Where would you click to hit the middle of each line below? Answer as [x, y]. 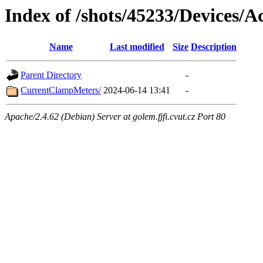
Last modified [137, 47]
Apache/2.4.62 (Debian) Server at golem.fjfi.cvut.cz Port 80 [115, 117]
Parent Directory [51, 75]
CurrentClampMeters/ [61, 90]
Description [214, 47]
